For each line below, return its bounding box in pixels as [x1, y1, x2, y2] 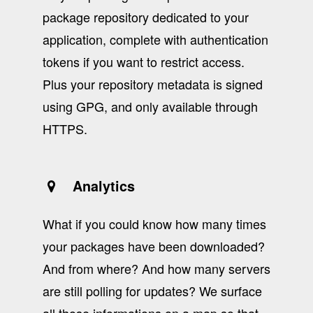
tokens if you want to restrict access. [42, 52, 245, 71]
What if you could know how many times [42, 214, 266, 233]
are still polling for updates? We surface [42, 281, 262, 300]
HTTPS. [42, 119, 87, 138]
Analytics [60, 176, 136, 196]
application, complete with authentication [42, 29, 268, 48]
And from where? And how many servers [42, 259, 270, 277]
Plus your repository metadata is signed [42, 74, 263, 93]
